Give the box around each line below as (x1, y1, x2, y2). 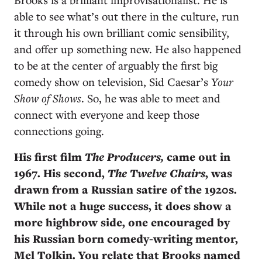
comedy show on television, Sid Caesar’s (14, 74, 211, 89)
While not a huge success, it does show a (14, 198, 232, 213)
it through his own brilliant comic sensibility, (14, 25, 229, 40)
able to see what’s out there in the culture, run (14, 9, 239, 23)
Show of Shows (14, 91, 81, 105)
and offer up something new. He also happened (14, 42, 242, 56)
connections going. (14, 123, 104, 138)
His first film (14, 149, 82, 164)
